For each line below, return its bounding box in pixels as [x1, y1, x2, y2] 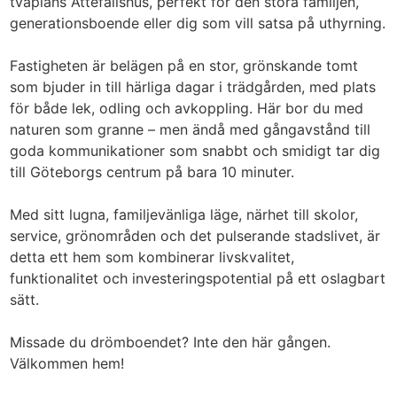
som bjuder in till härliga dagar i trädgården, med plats [10, 78, 377, 96]
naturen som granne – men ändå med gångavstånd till [10, 121, 371, 138]
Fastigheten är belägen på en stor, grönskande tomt [10, 57, 359, 74]
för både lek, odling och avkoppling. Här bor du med [10, 99, 364, 117]
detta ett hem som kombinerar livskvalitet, [10, 248, 295, 266]
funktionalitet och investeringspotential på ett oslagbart [10, 269, 386, 287]
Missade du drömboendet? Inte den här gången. [10, 333, 331, 351]
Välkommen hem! [10, 354, 125, 372]
